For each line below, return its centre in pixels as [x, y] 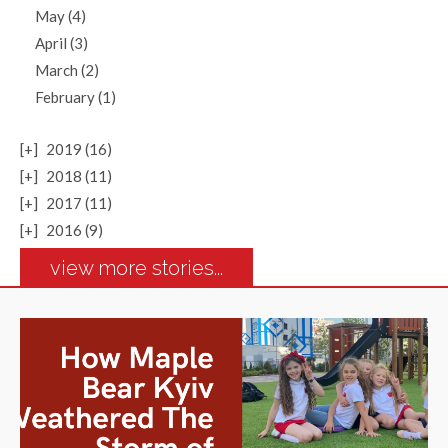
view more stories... [136, 268]
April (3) [61, 43]
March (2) [67, 70]
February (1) [75, 97]
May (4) [60, 16]
